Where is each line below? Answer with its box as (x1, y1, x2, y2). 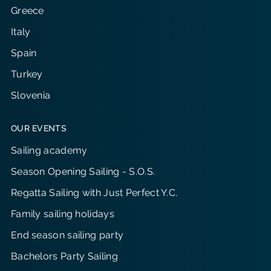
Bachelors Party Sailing (10, 250, 118, 262)
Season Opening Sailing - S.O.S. (10, 166, 155, 177)
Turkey (10, 68, 43, 80)
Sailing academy (10, 145, 88, 156)
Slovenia (10, 90, 51, 101)
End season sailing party (10, 229, 124, 241)
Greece (10, 5, 44, 16)
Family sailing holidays (10, 208, 114, 220)
